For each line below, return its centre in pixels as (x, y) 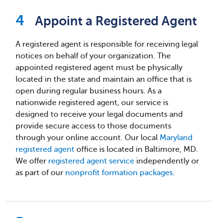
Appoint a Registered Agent (116, 21)
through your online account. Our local (88, 138)
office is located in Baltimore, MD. (136, 149)
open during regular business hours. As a (89, 91)
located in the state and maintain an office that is (104, 79)
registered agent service (91, 161)
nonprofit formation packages (119, 173)
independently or (167, 161)
